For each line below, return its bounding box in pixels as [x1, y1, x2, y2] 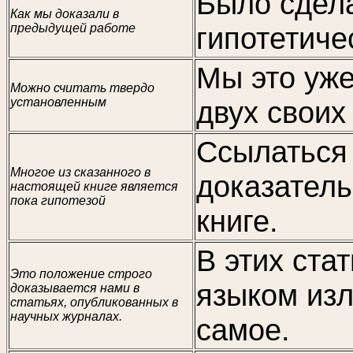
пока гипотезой [10, 194, 106, 207]
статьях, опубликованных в [10, 295, 178, 309]
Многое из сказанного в [10, 165, 150, 179]
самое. [196, 313, 290, 347]
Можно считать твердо [10, 81, 154, 95]
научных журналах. [10, 310, 122, 323]
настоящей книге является [10, 180, 178, 193]
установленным [10, 95, 106, 109]
